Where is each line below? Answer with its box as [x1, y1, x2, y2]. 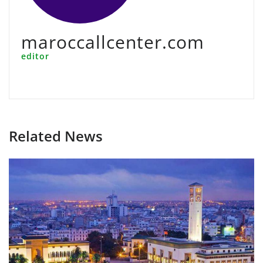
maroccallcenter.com [21, 30, 204, 54]
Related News [9, 126, 103, 146]
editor [21, 50, 49, 62]
